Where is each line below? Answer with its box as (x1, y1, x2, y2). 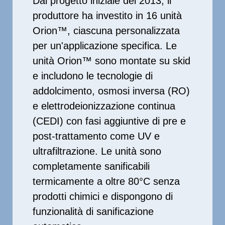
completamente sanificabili (33, 161, 150, 172)
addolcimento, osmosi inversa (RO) (33, 85, 190, 97)
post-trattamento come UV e (33, 131, 160, 142)
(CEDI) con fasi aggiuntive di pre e (33, 116, 186, 127)
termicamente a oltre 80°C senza (33, 176, 180, 187)
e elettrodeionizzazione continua (33, 100, 175, 112)
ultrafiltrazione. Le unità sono (33, 146, 161, 157)
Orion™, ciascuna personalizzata (33, 25, 180, 37)
